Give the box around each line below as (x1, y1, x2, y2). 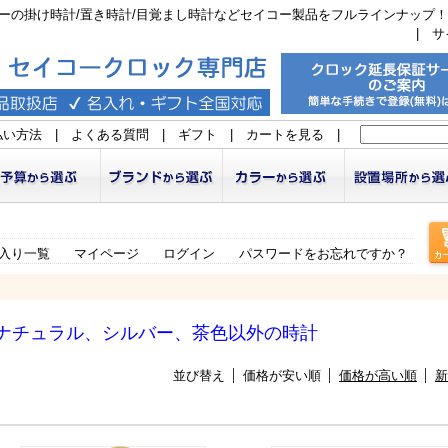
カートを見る (246, 127, 324, 142)
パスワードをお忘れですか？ (239, 246, 408, 261)
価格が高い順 (339, 368, 417, 383)
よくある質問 (71, 127, 149, 142)
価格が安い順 (243, 368, 321, 383)
